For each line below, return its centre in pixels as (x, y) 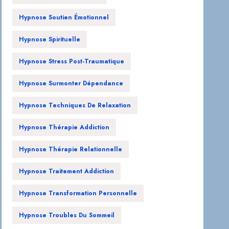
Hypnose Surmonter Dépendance (71, 84)
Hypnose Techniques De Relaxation (75, 106)
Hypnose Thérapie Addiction (64, 128)
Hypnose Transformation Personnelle (78, 193)
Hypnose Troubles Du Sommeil (67, 215)
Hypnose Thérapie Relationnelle (71, 150)
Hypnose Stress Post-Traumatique (72, 62)
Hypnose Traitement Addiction (67, 171)
